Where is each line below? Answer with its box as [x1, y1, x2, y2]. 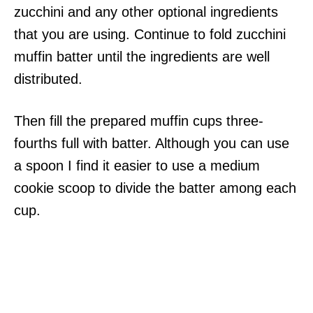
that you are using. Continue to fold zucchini [14, 27, 286, 42]
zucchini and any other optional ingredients [14, 4, 278, 20]
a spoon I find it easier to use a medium [14, 158, 260, 173]
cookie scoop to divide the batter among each [14, 180, 296, 196]
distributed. [14, 71, 82, 87]
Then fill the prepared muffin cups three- [14, 113, 263, 129]
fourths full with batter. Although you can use [14, 136, 289, 151]
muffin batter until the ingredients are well [14, 49, 270, 64]
